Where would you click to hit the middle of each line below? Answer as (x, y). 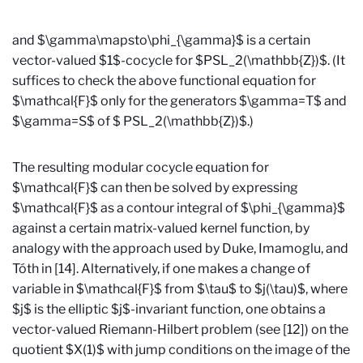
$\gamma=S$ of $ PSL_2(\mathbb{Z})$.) (133, 122)
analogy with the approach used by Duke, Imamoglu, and (180, 249)
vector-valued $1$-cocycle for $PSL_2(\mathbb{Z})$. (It (179, 61)
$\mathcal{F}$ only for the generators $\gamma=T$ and (179, 101)
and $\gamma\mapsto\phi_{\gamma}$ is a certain (161, 41)
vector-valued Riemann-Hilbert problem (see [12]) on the (180, 330)
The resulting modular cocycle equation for (141, 168)
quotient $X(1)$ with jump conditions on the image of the (181, 350)
